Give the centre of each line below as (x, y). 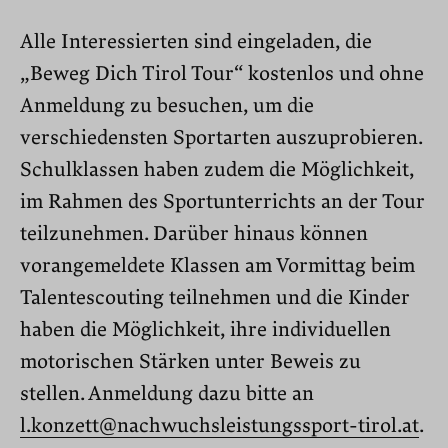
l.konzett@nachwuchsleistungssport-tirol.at (219, 425)
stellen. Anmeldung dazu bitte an (167, 393)
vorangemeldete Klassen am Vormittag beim (217, 265)
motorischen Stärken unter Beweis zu (190, 361)
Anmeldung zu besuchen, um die (167, 105)
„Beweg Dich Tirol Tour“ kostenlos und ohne (222, 73)
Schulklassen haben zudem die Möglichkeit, (217, 169)
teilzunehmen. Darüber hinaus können (194, 233)
